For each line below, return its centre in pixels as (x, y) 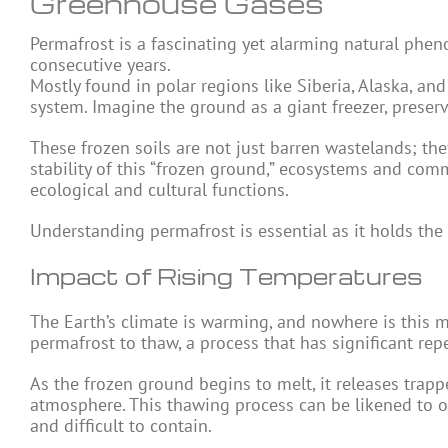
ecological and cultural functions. (159, 190)
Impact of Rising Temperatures (226, 276)
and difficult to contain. (121, 426)
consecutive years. (100, 65)
